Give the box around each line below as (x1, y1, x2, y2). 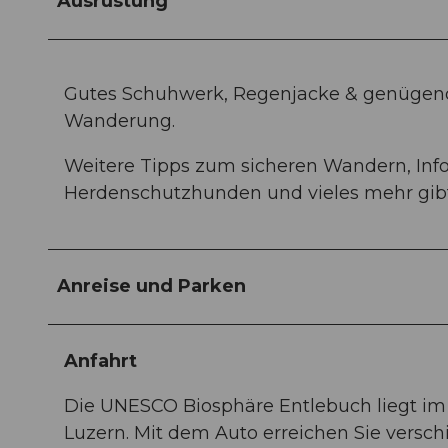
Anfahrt (64, 349, 137, 372)
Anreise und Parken (57, 274, 246, 297)
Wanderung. (64, 109, 175, 132)
